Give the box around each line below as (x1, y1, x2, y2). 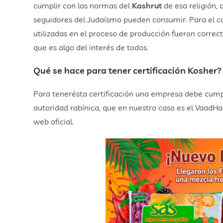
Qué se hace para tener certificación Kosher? (33, 65, 222, 76)
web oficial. (33, 116, 74, 126)
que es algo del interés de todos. (33, 42, 149, 52)
